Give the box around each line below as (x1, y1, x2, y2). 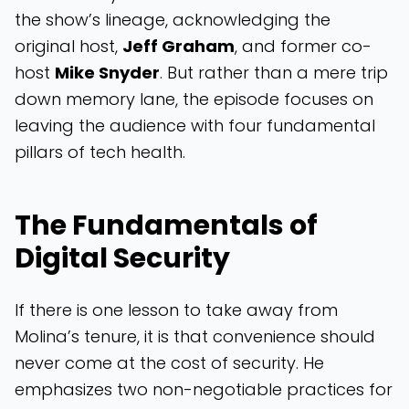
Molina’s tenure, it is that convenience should (15, 325, 375, 348)
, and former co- (235, 35, 372, 58)
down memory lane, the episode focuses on (15, 88, 373, 110)
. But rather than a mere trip (160, 61, 388, 84)
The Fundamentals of (15, 206, 318, 245)
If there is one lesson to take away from (15, 299, 338, 321)
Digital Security (15, 239, 230, 278)
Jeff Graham (122, 35, 235, 58)
